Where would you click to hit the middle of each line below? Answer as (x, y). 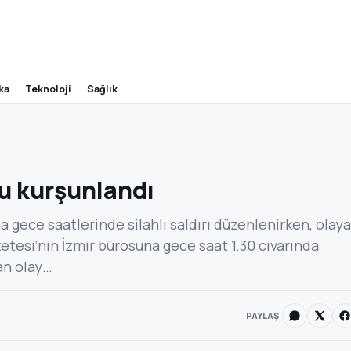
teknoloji (51, 89)
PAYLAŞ (262, 315)
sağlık (106, 89)
